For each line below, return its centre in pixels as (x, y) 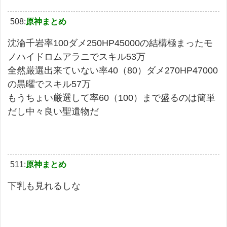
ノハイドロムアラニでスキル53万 (77, 56)
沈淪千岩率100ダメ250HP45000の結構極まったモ (110, 43)
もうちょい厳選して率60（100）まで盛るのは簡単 (111, 98)
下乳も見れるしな (44, 186)
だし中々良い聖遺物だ (53, 111)
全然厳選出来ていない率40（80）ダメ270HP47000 (113, 70)
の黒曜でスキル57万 (49, 84)
